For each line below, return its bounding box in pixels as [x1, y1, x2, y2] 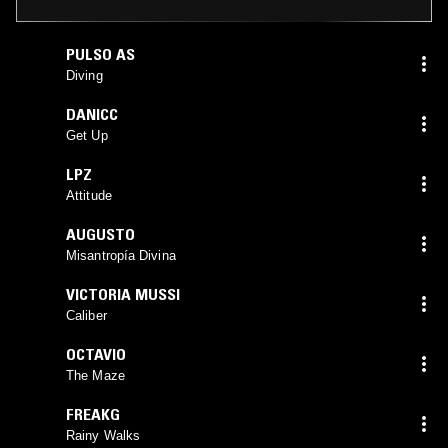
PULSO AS [66, 43, 135, 64]
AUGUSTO [66, 223, 135, 244]
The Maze [66, 367, 125, 383]
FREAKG [66, 403, 120, 424]
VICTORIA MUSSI [66, 283, 180, 304]
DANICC [66, 103, 118, 124]
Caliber [66, 307, 107, 323]
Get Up [66, 127, 108, 143]
